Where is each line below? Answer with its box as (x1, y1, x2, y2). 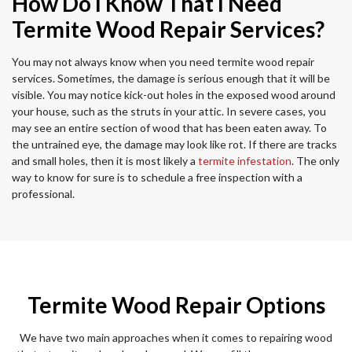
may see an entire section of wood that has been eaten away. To (12, 121, 327, 135)
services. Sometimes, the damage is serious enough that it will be (12, 71, 330, 86)
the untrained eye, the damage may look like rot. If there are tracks (12, 137, 337, 152)
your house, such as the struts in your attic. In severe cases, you (12, 104, 326, 119)
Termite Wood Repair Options (27, 291, 325, 319)
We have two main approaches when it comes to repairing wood (20, 331, 332, 345)
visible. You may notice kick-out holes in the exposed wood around (12, 88, 335, 102)
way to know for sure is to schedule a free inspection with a (12, 170, 302, 185)
